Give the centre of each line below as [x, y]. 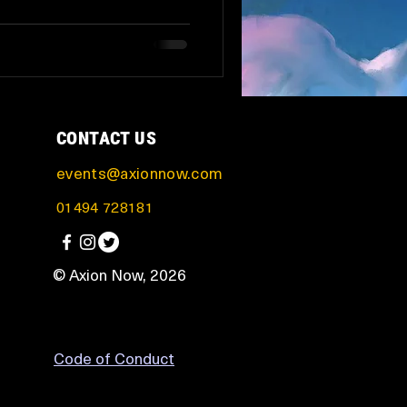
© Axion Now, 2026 [119, 276]
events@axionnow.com [140, 174]
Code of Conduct [114, 360]
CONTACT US [106, 138]
